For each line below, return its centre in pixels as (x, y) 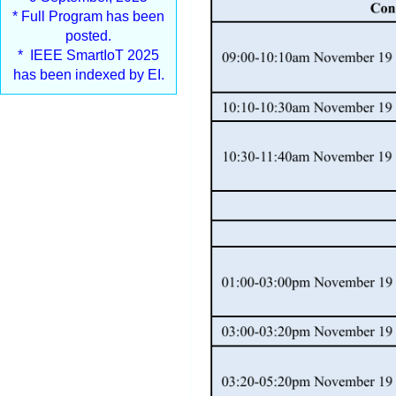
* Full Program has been (88, 16)
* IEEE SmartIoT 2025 (88, 55)
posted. (88, 36)
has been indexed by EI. (88, 75)
